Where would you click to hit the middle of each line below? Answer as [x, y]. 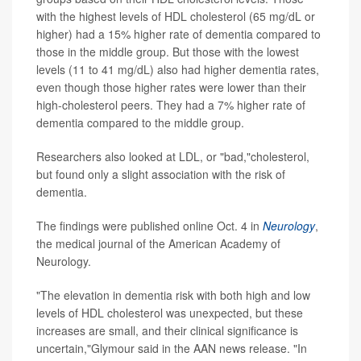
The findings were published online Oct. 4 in [149, 226]
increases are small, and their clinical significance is [167, 331]
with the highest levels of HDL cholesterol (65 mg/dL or [176, 17]
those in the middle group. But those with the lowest [168, 52]
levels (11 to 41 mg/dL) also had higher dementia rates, [178, 70]
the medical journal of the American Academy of [158, 244]
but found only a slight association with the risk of [161, 174]
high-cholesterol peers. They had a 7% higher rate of [171, 105]
